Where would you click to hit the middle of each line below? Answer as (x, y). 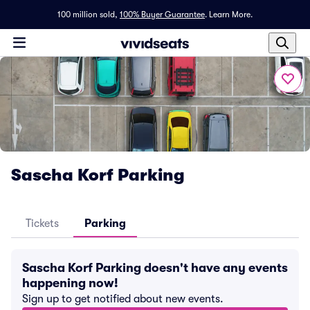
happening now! (70, 283)
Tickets (42, 224)
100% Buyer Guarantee (162, 15)
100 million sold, (88, 15)
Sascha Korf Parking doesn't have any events (155, 268)
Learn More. (231, 15)
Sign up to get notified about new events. (123, 299)
